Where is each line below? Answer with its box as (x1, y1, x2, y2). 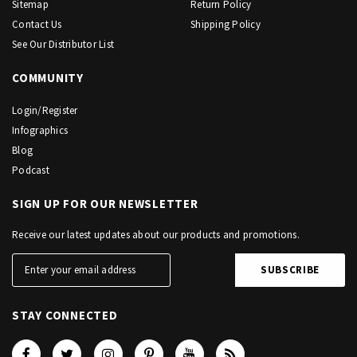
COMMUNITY (12, 69, 84, 85)
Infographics (12, 123, 69, 137)
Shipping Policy (190, 17, 261, 31)
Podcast (12, 163, 49, 177)
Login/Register (12, 103, 78, 117)
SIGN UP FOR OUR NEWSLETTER (12, 195, 198, 211)
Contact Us (12, 17, 62, 31)
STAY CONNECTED (12, 307, 118, 323)
